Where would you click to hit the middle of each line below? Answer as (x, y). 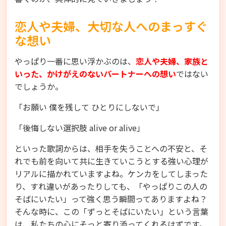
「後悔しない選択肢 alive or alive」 (80, 127)
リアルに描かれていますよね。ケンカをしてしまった (111, 173)
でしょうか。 (39, 86)
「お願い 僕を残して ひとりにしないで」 (89, 107)
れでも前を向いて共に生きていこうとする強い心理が (111, 161)
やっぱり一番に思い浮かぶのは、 (75, 61)
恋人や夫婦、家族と (172, 61)
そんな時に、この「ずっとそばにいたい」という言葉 (111, 211)
